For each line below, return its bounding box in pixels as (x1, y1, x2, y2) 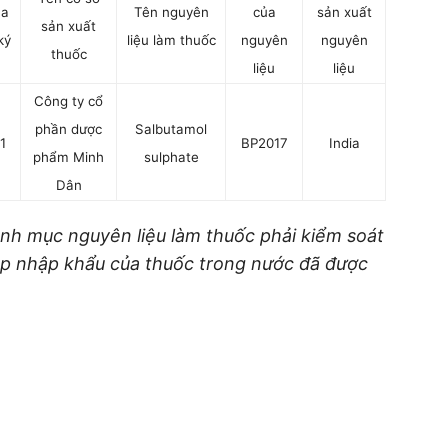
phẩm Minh (33, 149, 104, 165)
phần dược (35, 121, 102, 137)
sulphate (143, 149, 199, 165)
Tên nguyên (133, 4, 209, 20)
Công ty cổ (34, 93, 103, 109)
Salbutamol (135, 121, 207, 137)
